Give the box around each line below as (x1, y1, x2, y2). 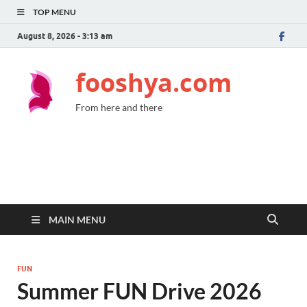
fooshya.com (75, 66, 232, 99)
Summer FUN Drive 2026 (17, 278, 262, 304)
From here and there (75, 101, 162, 113)
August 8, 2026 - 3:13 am (17, 30, 112, 41)
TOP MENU (33, 7, 76, 17)
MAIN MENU (49, 214, 106, 225)
